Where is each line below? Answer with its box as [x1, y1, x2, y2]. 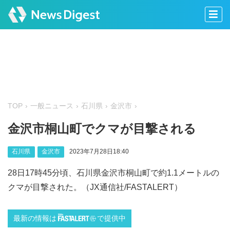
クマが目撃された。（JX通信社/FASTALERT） [8, 182, 182, 191]
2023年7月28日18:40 [69, 148, 129, 156]
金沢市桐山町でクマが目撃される [8, 122, 196, 136]
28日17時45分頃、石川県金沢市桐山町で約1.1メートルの [8, 168, 219, 177]
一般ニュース [30, 102, 73, 110]
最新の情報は [13, 215, 56, 223]
